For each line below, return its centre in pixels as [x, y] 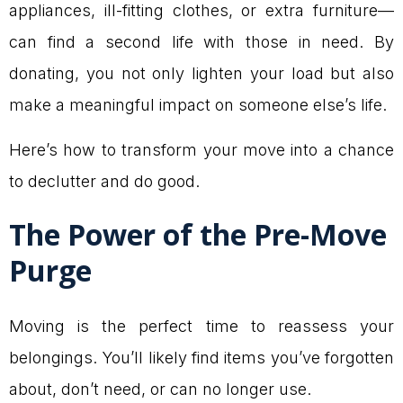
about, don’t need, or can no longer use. [160, 390]
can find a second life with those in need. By [201, 42]
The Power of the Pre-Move [198, 235]
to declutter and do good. [104, 181]
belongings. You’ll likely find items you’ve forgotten [201, 358]
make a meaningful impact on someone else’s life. [198, 105]
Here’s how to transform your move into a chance [201, 149]
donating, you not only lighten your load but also [201, 74]
